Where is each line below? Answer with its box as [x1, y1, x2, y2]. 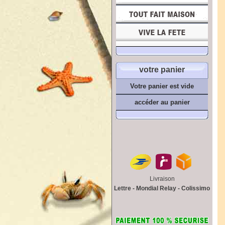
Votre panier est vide [130, 82, 194, 90]
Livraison [149, 175, 175, 182]
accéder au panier [134, 98, 190, 106]
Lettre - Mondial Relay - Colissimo [114, 184, 210, 192]
